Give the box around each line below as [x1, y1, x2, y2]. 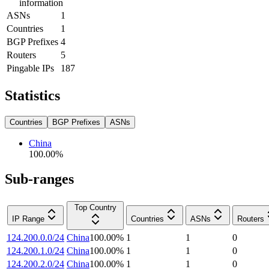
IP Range [12, 214, 44, 224]
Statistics [5, 87, 60, 103]
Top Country [74, 203, 116, 213]
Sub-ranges [5, 171, 74, 187]
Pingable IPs [7, 62, 54, 73]
